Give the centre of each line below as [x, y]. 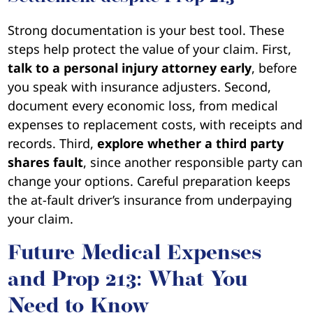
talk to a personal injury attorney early [130, 68]
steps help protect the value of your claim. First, [150, 49]
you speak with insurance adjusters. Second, [140, 87]
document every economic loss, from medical [143, 106]
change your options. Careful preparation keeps [150, 181]
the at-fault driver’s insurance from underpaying [150, 200]
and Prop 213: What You [128, 281]
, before [275, 68]
